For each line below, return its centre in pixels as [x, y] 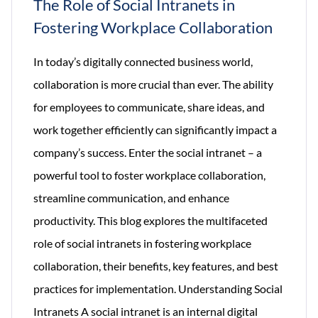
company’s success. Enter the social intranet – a [148, 153]
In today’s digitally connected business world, [143, 62]
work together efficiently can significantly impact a [155, 130]
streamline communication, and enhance [131, 198]
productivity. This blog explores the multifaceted [150, 221]
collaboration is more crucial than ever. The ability [153, 84]
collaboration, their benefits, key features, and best [156, 266]
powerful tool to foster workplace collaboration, [149, 175]
